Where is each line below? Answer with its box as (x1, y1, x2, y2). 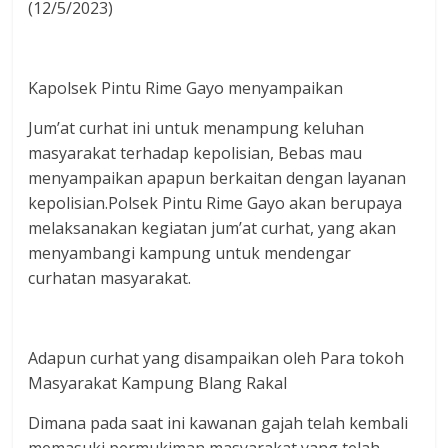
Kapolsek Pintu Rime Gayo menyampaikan (28, 77, 344, 99)
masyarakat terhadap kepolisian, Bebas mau (28, 142, 363, 164)
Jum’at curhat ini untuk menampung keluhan (28, 117, 365, 139)
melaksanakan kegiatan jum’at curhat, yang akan (28, 217, 397, 239)
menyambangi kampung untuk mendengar (28, 242, 352, 264)
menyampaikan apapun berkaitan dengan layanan (28, 167, 407, 189)
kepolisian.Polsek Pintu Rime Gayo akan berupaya (28, 192, 403, 214)
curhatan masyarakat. (28, 267, 192, 289)
